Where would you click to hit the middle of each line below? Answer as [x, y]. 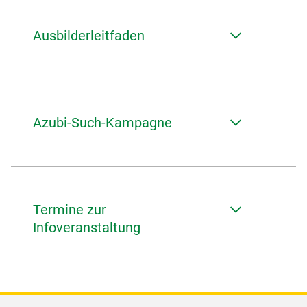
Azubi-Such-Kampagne [102, 123]
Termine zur [70, 210]
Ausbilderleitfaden [89, 36]
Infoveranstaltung [87, 228]
